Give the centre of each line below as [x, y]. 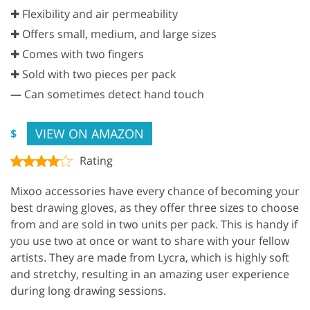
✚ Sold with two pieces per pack [93, 74]
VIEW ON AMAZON [90, 133]
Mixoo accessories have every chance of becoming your [155, 191]
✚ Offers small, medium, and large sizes [113, 34]
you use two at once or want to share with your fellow [150, 240]
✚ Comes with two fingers [77, 54]
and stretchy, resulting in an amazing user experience [150, 274]
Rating [96, 160]
